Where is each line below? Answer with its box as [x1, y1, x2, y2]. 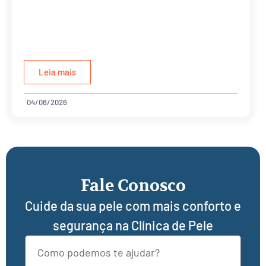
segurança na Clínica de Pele [53, 217, 213, 233]
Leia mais [39, 66, 76, 77]
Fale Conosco [80, 175, 186, 197]
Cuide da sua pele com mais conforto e [25, 197, 241, 213]
